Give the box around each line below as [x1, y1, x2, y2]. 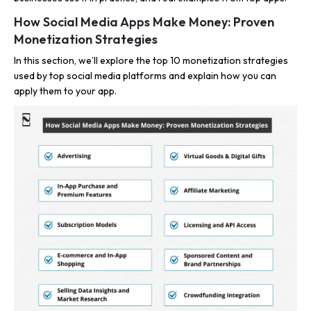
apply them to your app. [14, 85, 117, 97]
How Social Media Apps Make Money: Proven [14, 14, 274, 30]
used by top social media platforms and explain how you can [14, 69, 276, 82]
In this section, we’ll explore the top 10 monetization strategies [14, 54, 288, 67]
